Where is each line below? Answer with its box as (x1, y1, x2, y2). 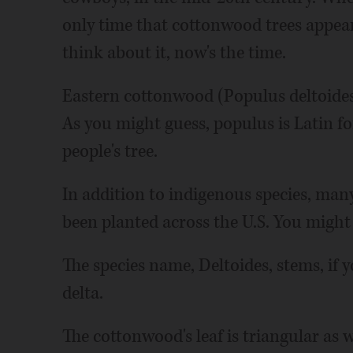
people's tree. (61, 139, 158, 163)
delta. (61, 281, 103, 305)
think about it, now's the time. (61, 41, 286, 65)
